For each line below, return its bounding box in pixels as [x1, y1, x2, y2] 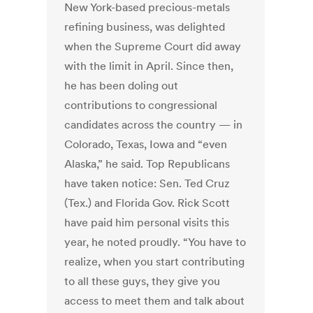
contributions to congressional [64, 98, 218, 112]
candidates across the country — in [64, 117, 243, 132]
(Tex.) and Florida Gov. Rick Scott [64, 196, 231, 210]
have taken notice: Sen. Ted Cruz [64, 176, 231, 191]
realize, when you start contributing [64, 254, 245, 269]
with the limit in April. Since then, [64, 59, 234, 73]
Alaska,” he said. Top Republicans [64, 156, 231, 171]
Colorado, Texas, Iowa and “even [64, 137, 228, 152]
